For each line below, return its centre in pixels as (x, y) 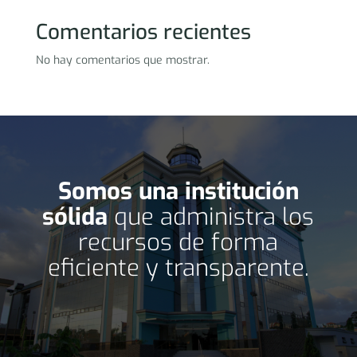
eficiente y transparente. (178, 269)
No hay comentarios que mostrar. (122, 61)
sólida (75, 218)
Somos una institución (178, 192)
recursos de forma (178, 243)
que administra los (211, 218)
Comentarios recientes (143, 33)
